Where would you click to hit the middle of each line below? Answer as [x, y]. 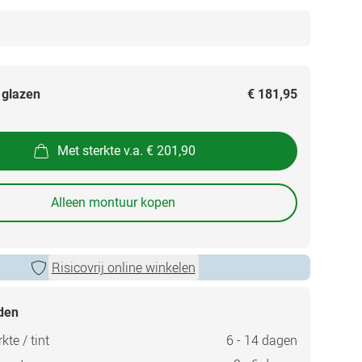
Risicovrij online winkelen [123, 267]
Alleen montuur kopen [113, 202]
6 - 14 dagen [262, 340]
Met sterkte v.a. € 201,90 [126, 150]
